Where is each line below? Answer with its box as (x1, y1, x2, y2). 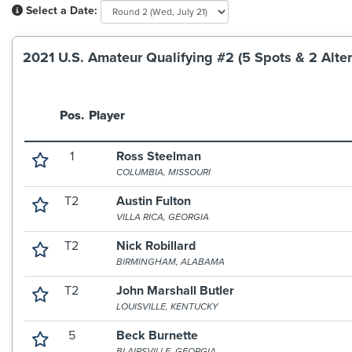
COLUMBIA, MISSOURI (116, 167, 211, 178)
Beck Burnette (116, 328, 199, 343)
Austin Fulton (116, 193, 192, 209)
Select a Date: (26, 4, 97, 18)
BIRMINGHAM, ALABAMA (116, 256, 225, 267)
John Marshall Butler (116, 283, 235, 299)
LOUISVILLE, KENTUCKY (116, 301, 219, 312)
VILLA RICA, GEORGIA (116, 211, 210, 222)
